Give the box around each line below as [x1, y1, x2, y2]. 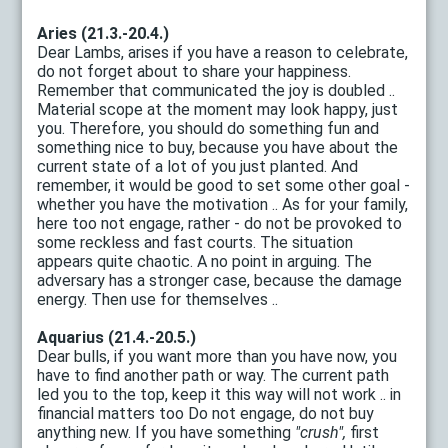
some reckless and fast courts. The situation [37, 232, 354, 252]
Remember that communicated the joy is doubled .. [37, 80, 396, 100]
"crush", [295, 422, 347, 442]
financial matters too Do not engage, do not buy [37, 403, 375, 423]
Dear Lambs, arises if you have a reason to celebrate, [37, 42, 409, 62]
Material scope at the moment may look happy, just [37, 99, 399, 119]
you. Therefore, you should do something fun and [37, 118, 380, 138]
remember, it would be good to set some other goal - [37, 175, 411, 195]
